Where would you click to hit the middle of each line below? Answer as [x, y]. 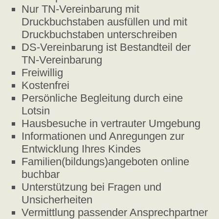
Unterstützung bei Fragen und [92, 187]
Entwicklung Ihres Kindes [81, 149]
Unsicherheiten [57, 200]
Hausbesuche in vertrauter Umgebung [111, 124]
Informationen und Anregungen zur [103, 136]
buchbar [41, 175]
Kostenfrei [46, 86]
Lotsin [36, 111]
